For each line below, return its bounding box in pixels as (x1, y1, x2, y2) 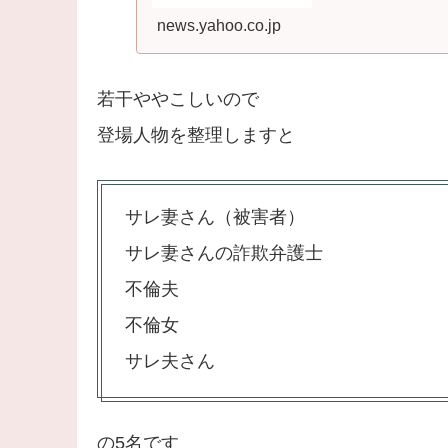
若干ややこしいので (96, 89, 259, 109)
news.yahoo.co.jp (156, 16, 281, 34)
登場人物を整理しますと (96, 125, 295, 145)
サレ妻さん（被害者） (124, 207, 305, 227)
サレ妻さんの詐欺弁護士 (124, 243, 323, 263)
